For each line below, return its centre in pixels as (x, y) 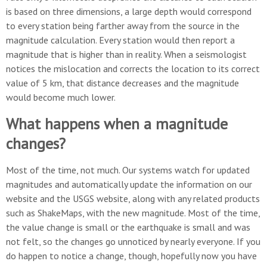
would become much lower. (61, 97)
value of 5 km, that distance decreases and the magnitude (122, 83)
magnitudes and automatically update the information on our (129, 184)
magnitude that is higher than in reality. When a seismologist (126, 54)
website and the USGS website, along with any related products (133, 198)
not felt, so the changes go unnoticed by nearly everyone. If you (133, 241)
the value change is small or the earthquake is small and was (128, 227)
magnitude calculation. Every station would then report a (120, 40)
